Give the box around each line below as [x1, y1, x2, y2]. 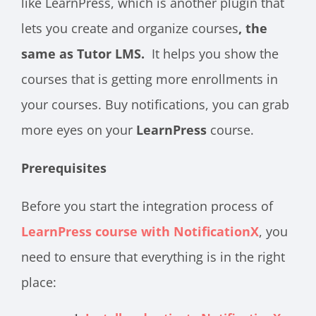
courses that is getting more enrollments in [21, 71, 278, 88]
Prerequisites [21, 159, 107, 177]
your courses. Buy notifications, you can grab [21, 96, 289, 114]
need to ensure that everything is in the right [21, 248, 285, 266]
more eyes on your [21, 121, 136, 139]
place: [21, 274, 56, 291]
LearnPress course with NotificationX [21, 223, 259, 241]
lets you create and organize [21, 20, 188, 37]
